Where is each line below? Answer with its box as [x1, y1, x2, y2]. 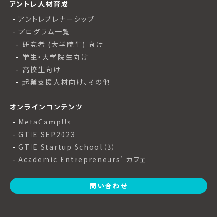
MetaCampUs [18, 117, 72, 127]
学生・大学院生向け [22, 52, 89, 62]
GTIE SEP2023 [18, 129, 76, 139]
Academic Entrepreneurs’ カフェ [18, 155, 146, 165]
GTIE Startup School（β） [18, 142, 116, 152]
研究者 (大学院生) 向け [22, 39, 104, 49]
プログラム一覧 [18, 27, 70, 37]
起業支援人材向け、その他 [22, 77, 110, 87]
